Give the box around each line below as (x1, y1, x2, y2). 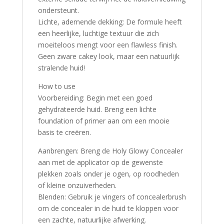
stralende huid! (37, 63, 85, 73)
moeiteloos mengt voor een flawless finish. (37, 40, 177, 50)
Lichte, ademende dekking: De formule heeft (37, 17, 182, 27)
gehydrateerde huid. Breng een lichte (37, 104, 156, 114)
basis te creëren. (37, 127, 91, 137)
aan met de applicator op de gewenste (37, 157, 163, 167)
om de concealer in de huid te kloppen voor (37, 203, 178, 213)
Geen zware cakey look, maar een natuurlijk (37, 51, 179, 61)
